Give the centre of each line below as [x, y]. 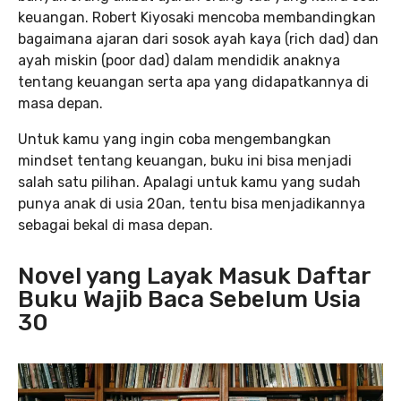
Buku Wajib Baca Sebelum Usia [189, 299]
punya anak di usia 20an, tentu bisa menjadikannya [192, 203]
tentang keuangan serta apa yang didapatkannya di [193, 81]
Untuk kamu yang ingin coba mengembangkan [175, 139]
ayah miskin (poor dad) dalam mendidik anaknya [179, 60]
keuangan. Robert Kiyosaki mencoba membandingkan [197, 17]
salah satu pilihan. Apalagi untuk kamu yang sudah [189, 182]
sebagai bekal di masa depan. [115, 225]
